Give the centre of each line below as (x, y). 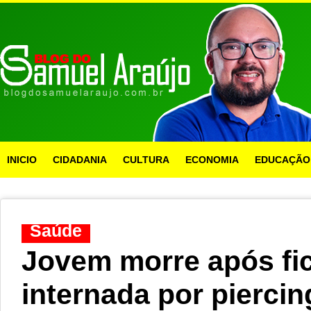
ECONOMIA (212, 160)
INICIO (22, 160)
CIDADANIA (80, 160)
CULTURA (146, 160)
